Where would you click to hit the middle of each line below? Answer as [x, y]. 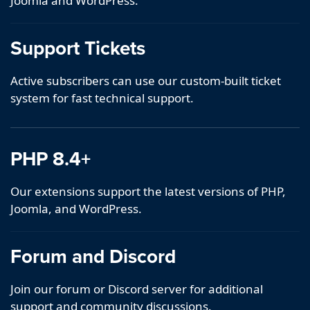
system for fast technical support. [102, 98]
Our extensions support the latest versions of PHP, [148, 192]
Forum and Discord [93, 256]
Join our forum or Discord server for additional [137, 289]
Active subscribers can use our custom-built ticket [146, 81]
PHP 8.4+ [51, 159]
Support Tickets [78, 48]
